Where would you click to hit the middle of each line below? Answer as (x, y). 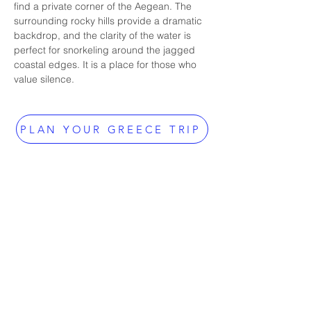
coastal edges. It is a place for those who (107, 65)
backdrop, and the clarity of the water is (104, 35)
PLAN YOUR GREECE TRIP (111, 129)
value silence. (44, 79)
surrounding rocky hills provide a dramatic (109, 21)
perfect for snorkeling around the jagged (106, 50)
